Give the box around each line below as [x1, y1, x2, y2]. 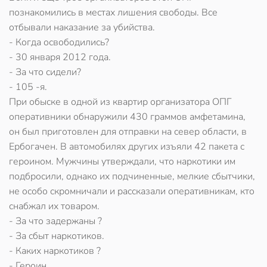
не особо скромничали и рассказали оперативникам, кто [9, 185, 254, 198]
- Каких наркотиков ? [9, 244, 101, 257]
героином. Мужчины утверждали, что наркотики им [9, 155, 235, 168]
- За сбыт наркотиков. [9, 229, 104, 243]
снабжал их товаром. [9, 200, 100, 213]
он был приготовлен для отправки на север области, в [9, 125, 247, 138]
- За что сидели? [9, 66, 81, 79]
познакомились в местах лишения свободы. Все [9, 6, 218, 19]
